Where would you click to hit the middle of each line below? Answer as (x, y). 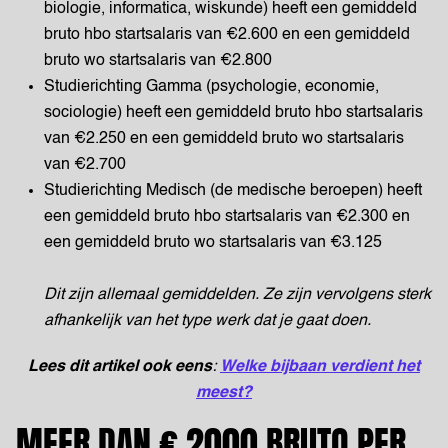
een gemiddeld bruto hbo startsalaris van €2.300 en (227, 217)
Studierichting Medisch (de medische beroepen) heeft (233, 191)
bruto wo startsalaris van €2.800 (158, 61)
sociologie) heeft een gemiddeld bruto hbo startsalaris (233, 113)
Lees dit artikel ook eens (120, 367)
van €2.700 (85, 165)
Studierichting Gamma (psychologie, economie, (211, 87)
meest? (224, 393)
